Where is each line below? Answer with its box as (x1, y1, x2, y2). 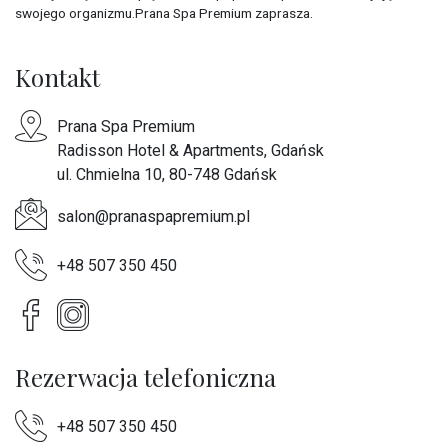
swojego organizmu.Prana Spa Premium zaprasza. (15, 5, 313, 22)
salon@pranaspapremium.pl (57, 207, 250, 227)
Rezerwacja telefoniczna (15, 360, 276, 393)
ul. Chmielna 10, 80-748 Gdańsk (57, 165, 277, 185)
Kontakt (15, 61, 100, 94)
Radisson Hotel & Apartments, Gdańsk (57, 141, 324, 161)
